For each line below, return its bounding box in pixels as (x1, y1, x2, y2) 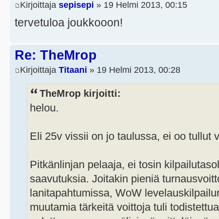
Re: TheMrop (15, 48, 97, 63)
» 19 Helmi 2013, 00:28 (87, 65, 180, 75)
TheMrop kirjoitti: (40, 88, 121, 99)
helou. (30, 101, 59, 114)
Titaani (59, 65, 87, 75)
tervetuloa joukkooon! (15, 16, 123, 29)
